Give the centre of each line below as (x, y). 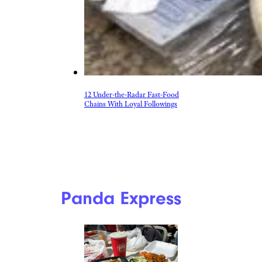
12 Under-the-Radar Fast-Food (132, 94)
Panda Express (121, 198)
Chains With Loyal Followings (131, 104)
